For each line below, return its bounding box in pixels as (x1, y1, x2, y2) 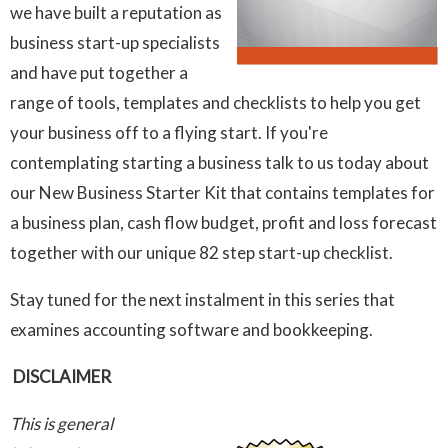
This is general (10, 412, 113, 434)
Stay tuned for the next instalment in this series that (10, 288, 395, 310)
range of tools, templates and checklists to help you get (10, 91, 421, 113)
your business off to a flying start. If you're (10, 121, 328, 143)
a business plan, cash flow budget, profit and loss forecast (10, 211, 437, 233)
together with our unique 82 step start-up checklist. (10, 241, 393, 263)
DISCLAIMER (13, 365, 111, 387)
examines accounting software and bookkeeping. (10, 318, 373, 340)
